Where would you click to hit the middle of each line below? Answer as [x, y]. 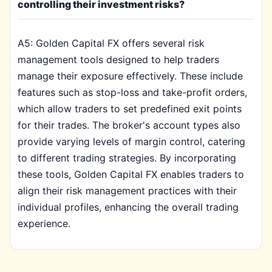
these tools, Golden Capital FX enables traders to [131, 174]
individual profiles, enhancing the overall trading [128, 207]
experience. [44, 223]
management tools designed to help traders [118, 59]
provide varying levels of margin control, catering [131, 141]
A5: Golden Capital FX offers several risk [111, 43]
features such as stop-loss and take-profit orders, [132, 92]
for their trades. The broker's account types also [129, 125]
